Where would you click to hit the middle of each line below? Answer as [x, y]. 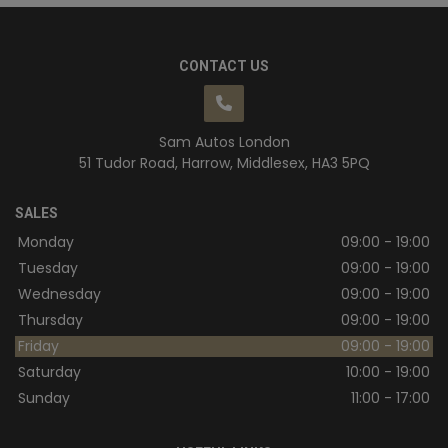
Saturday [49, 372]
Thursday [50, 320]
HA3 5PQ [340, 163]
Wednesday [59, 294]
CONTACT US [224, 66]
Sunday [44, 398]
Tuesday [48, 268]
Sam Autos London [224, 142]
